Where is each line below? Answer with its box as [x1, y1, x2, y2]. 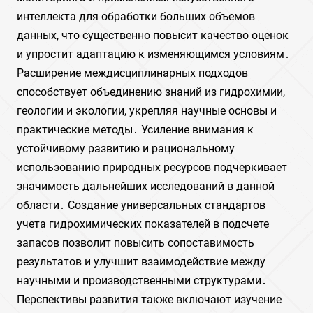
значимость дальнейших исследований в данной [17, 180, 275, 193]
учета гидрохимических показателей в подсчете [17, 217, 269, 231]
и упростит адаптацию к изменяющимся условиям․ [17, 48, 290, 61]
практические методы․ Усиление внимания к [17, 123, 254, 136]
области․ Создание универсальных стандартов [17, 198, 265, 212]
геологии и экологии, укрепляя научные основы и [17, 104, 277, 117]
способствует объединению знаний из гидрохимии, [17, 85, 285, 99]
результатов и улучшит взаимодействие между [17, 255, 265, 268]
